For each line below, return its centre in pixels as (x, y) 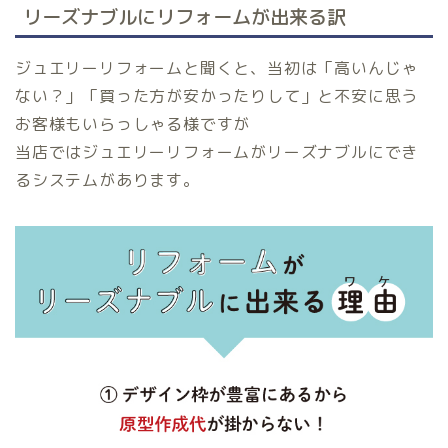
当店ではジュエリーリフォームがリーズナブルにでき (217, 151)
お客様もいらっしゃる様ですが (133, 123)
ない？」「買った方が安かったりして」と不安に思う (217, 95)
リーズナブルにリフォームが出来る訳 (184, 16)
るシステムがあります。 (107, 179)
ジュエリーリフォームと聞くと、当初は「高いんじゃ (217, 67)
